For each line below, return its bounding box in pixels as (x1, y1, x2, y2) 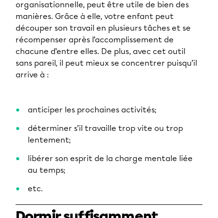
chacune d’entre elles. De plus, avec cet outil (16, 47, 185, 56)
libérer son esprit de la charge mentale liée (28, 154, 193, 163)
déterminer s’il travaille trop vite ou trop (28, 124, 183, 133)
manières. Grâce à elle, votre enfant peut (16, 12, 174, 21)
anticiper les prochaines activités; (28, 105, 157, 115)
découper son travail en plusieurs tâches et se (16, 23, 191, 33)
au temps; (28, 165, 66, 175)
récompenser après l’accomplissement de (16, 35, 174, 45)
